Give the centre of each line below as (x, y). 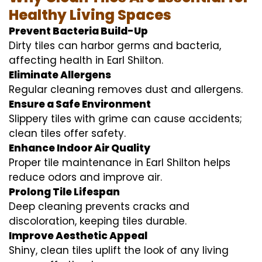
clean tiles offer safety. (67, 133)
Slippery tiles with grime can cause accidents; (125, 118)
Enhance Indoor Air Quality (80, 148)
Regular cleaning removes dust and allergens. (126, 89)
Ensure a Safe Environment (80, 104)
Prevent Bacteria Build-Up (78, 31)
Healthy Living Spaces (90, 15)
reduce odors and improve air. (85, 177)
